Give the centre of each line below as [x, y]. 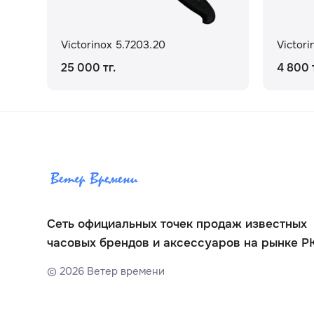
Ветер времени [125, 272]
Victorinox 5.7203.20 [114, 45]
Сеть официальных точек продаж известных [177, 224]
